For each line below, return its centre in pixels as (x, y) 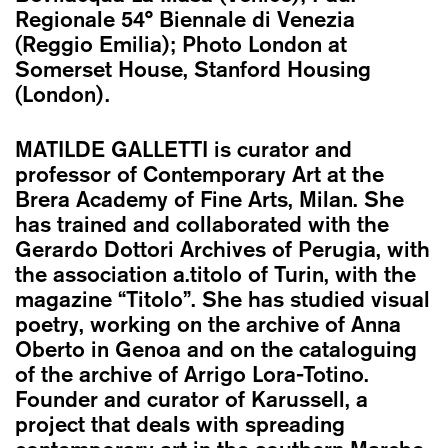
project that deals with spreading (180, 423)
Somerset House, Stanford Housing (193, 68)
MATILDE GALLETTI (114, 148)
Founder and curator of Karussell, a (191, 398)
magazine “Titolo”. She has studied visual (222, 298)
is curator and (283, 148)
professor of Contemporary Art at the (199, 173)
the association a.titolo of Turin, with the (215, 273)
